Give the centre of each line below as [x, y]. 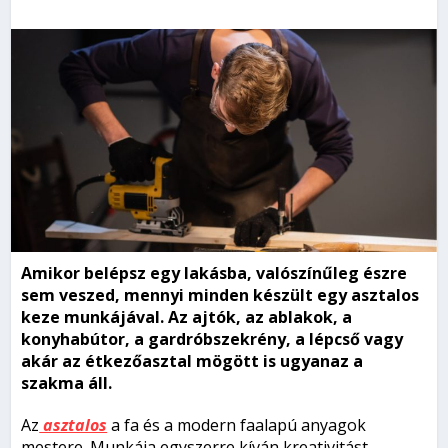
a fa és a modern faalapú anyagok [237, 425]
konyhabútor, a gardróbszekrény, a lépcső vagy [212, 339]
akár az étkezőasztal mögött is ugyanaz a [192, 361]
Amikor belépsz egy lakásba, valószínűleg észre [214, 273]
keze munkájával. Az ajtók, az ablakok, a [187, 317]
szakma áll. [67, 383]
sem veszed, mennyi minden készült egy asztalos [220, 295]
